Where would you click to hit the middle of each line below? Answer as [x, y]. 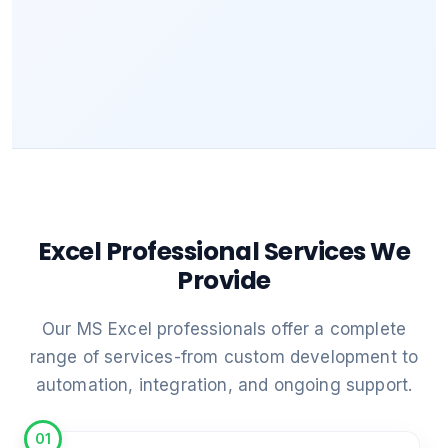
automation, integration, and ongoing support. [224, 385]
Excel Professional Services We [224, 251]
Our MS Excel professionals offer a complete [224, 329]
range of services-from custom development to [224, 357]
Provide [224, 280]
